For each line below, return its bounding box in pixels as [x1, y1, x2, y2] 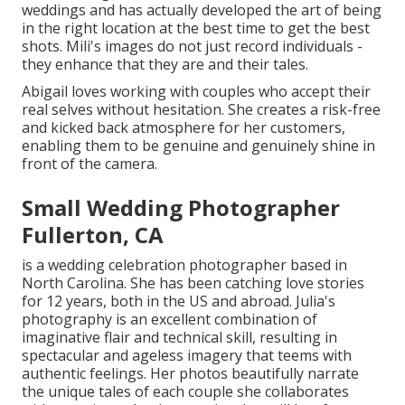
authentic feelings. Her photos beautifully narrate [22, 363, 359, 383]
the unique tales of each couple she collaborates [22, 381, 349, 401]
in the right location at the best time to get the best [22, 17, 370, 38]
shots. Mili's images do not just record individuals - [22, 35, 363, 56]
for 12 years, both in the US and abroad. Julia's [22, 290, 335, 311]
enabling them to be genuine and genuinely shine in [22, 135, 375, 155]
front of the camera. [22, 153, 157, 174]
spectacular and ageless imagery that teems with [22, 344, 352, 365]
